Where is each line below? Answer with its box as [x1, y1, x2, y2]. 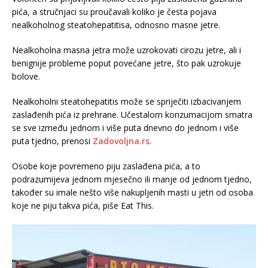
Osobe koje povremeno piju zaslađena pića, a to [12, 160, 200, 172]
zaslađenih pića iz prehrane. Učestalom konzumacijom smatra [12, 109, 252, 120]
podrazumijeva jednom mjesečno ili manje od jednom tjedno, [12, 173, 252, 185]
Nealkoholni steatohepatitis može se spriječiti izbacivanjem [12, 96, 241, 107]
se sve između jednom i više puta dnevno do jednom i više [12, 122, 239, 133]
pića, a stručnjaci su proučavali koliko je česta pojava [12, 6, 217, 17]
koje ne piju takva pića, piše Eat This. [12, 200, 154, 211]
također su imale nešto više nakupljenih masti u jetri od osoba [12, 187, 253, 198]
